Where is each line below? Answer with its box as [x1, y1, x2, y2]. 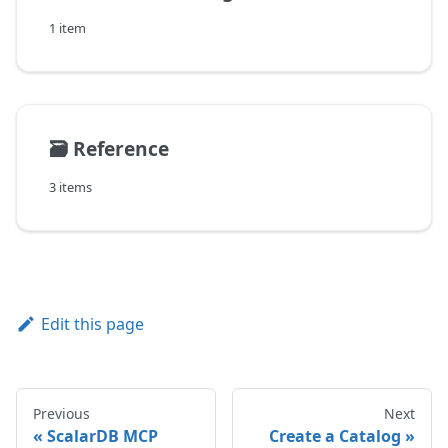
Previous [33, 404, 90, 424]
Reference [73, 135, 169, 163]
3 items [49, 178, 92, 197]
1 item [49, 19, 86, 38]
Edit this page [40, 313, 144, 336]
